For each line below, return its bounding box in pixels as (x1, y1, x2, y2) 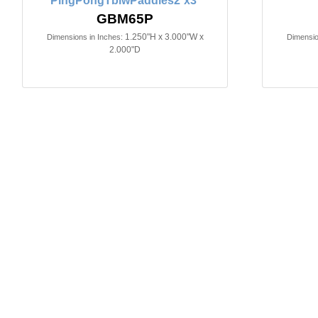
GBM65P (97, 11, 153, 26)
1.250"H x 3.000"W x (124, 31, 204, 42)
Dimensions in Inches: (46, 32, 123, 41)
